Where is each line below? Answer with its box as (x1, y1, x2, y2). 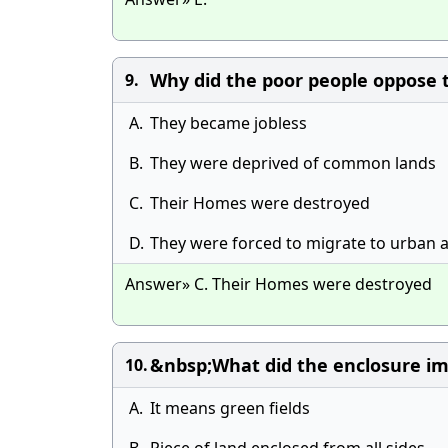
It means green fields (150, 397, 310, 419)
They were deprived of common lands (150, 152, 436, 174)
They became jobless (150, 112, 307, 134)
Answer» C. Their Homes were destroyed (125, 273, 432, 295)
